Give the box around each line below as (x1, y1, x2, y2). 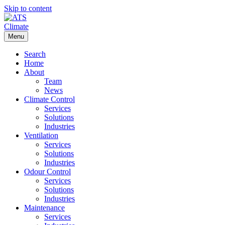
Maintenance (24, 203, 65, 212)
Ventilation (24, 131, 58, 140)
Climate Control (24, 95, 75, 103)
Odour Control (24, 167, 71, 176)
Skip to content (4, 4, 52, 13)
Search (24, 50, 46, 58)
